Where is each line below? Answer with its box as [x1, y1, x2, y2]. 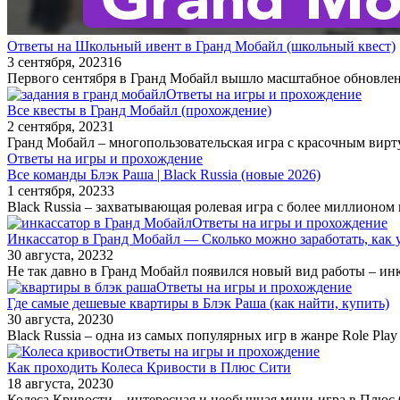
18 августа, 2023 [7, 375, 106, 391]
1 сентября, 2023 [7, 182, 107, 198]
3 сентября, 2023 [7, 54, 107, 70]
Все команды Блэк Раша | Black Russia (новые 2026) [7, 166, 321, 182]
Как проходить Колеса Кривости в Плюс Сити [7, 359, 291, 375]
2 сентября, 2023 [7, 118, 107, 134]
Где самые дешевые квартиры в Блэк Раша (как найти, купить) [7, 295, 389, 311]
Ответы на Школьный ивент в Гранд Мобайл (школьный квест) [7, 37, 396, 54]
